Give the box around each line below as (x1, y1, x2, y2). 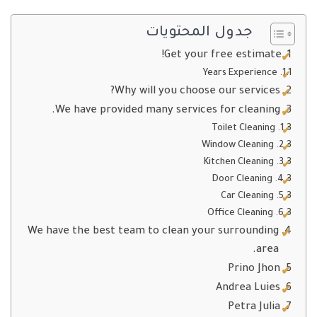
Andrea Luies (215, 283, 280, 295)
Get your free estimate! (163, 50, 282, 62)
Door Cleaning (211, 175, 272, 185)
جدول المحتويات (146, 25, 253, 41)
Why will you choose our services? (114, 86, 280, 98)
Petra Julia (227, 302, 280, 314)
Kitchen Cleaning (202, 158, 274, 168)
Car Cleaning (220, 192, 274, 202)
